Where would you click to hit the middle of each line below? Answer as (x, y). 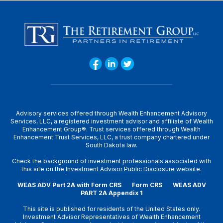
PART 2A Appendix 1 (111, 193)
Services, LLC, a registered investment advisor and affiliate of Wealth (111, 121)
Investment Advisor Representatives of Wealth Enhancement (111, 217)
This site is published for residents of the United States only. (111, 209)
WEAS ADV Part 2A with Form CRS (69, 185)
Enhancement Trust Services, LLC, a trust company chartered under (111, 137)
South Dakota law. (111, 145)
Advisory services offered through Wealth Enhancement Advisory (111, 113)
